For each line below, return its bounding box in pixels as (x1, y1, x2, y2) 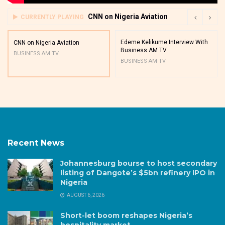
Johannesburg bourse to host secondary (60, 158, 217, 168)
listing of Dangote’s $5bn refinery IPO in (60, 168, 215, 177)
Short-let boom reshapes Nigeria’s (60, 210, 192, 220)
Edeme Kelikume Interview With (121, 38, 208, 46)
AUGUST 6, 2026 (66, 192, 104, 198)
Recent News (8, 138, 64, 148)
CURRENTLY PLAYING (21, 13, 84, 21)
